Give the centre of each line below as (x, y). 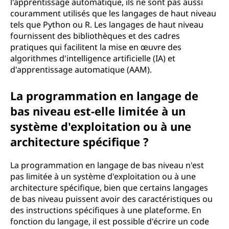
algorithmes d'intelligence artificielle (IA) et (93, 58)
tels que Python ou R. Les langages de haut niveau (107, 25)
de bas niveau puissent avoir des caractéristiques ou (111, 199)
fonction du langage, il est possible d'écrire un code (110, 221)
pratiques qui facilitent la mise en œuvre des (96, 47)
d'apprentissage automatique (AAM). (81, 70)
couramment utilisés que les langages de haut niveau (113, 13)
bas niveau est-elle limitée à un (98, 111)
